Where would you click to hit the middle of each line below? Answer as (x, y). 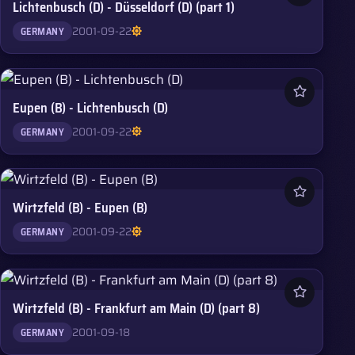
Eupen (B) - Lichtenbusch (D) (91, 107)
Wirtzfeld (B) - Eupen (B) (80, 208)
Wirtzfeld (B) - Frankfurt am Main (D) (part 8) (137, 308)
